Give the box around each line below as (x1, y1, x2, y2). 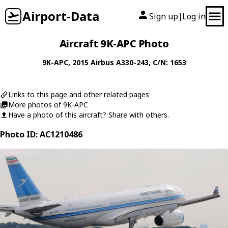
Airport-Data (22, 8, 99, 24)
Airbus (90, 58, 114, 67)
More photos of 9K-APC (8, 100, 88, 109)
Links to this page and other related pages (8, 90, 149, 99)
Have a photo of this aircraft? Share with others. (8, 110, 169, 120)
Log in (182, 11, 206, 22)
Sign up (149, 11, 178, 22)
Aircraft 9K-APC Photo (59, 37, 169, 50)
